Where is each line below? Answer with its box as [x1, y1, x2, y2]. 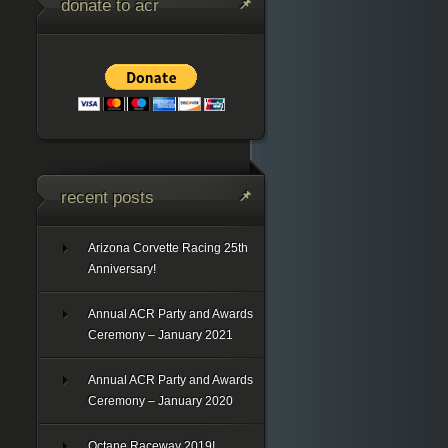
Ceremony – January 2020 [87, 393, 233, 408]
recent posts [60, 187, 154, 207]
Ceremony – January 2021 [87, 327, 233, 342]
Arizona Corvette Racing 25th [87, 240, 248, 255]
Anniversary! [87, 261, 156, 276]
